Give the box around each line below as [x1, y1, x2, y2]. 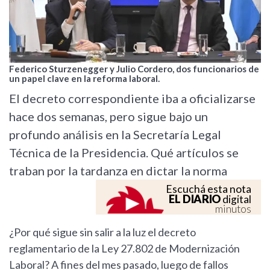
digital [221, 193, 251, 206]
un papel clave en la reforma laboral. [9, 73, 160, 84]
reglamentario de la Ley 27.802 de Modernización [9, 242, 240, 256]
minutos [215, 202, 251, 216]
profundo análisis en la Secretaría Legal [9, 127, 221, 142]
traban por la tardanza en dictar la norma [9, 163, 227, 178]
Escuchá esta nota [166, 183, 251, 196]
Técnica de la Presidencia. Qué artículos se [9, 145, 239, 160]
